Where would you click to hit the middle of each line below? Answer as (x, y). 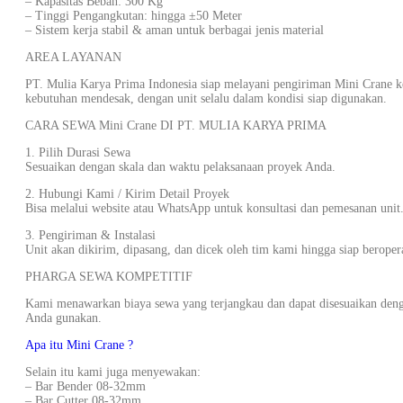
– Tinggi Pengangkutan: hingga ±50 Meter (134, 16)
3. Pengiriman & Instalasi (90, 235)
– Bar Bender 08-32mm (85, 386)
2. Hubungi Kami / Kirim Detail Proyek (127, 194)
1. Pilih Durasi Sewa (78, 152)
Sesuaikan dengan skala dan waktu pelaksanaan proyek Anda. (180, 167)
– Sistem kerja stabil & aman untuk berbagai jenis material (175, 30)
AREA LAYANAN (73, 57)
